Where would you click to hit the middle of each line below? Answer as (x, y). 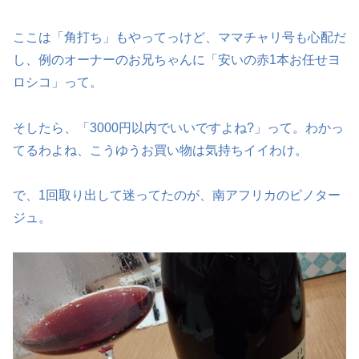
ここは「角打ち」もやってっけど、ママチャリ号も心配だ (179, 37)
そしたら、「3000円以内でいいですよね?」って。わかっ (178, 127)
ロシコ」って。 (58, 82)
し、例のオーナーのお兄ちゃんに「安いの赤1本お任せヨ (177, 59)
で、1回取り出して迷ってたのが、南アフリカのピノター (177, 196)
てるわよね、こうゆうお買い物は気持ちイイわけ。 (160, 150)
